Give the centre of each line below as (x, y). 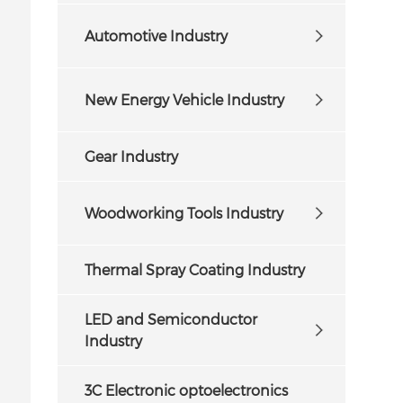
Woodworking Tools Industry (184, 212)
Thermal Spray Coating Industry (195, 269)
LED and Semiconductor (171, 318)
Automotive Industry (157, 35)
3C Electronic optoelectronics (187, 390)
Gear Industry (132, 156)
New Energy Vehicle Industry (185, 99)
